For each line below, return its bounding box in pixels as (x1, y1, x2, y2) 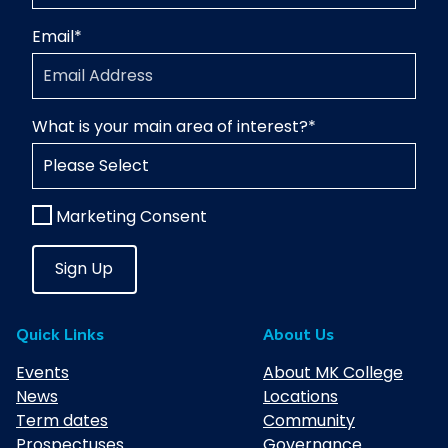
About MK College (263, 361, 403, 385)
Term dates (16, 409, 108, 433)
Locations (263, 385, 338, 409)
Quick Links (16, 327, 104, 345)
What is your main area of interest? (32, 114, 308, 138)
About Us (263, 327, 334, 345)
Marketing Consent (56, 204, 207, 228)
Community (263, 409, 355, 433)
